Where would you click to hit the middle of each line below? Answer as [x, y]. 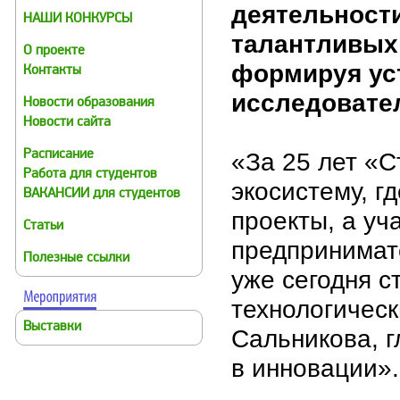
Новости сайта [67, 123]
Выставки [52, 327]
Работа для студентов [90, 175]
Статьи [43, 226]
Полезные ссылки [76, 258]
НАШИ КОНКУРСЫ [78, 19]
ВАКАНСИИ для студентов [102, 194]
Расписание [58, 155]
